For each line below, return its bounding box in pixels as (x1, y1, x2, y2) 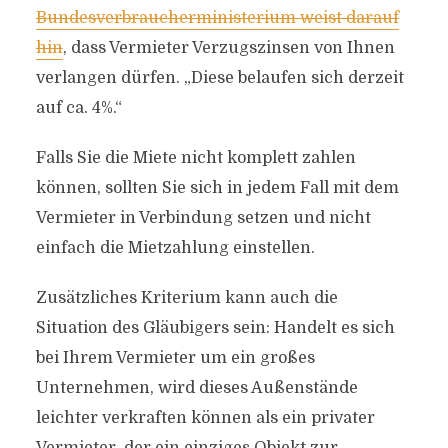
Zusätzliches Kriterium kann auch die (35, 289, 338, 307)
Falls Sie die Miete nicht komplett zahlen (35, 149, 356, 167)
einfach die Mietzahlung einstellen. (35, 239, 315, 257)
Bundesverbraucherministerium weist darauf (35, 9, 399, 27)
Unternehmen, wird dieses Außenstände (35, 379, 358, 397)
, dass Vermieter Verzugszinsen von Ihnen (62, 39, 395, 57)
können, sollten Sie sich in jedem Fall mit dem (35, 179, 399, 197)
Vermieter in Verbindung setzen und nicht (35, 209, 371, 227)
